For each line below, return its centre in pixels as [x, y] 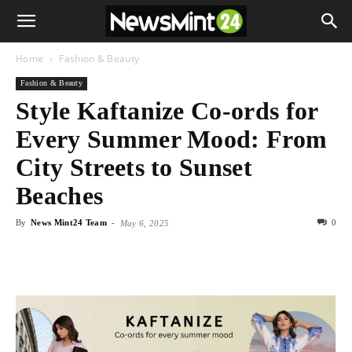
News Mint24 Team [69, 222]
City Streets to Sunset [134, 167]
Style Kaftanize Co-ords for [167, 111]
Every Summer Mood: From [172, 139]
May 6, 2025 [145, 223]
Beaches [60, 196]
